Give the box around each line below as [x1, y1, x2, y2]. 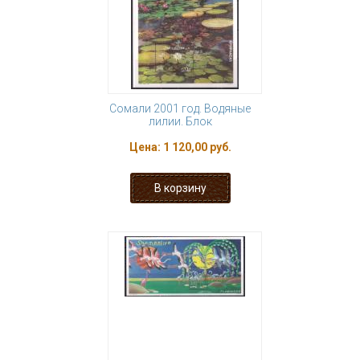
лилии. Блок [148, 115, 212, 128]
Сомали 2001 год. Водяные [109, 102, 251, 115]
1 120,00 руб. [162, 141, 231, 153]
